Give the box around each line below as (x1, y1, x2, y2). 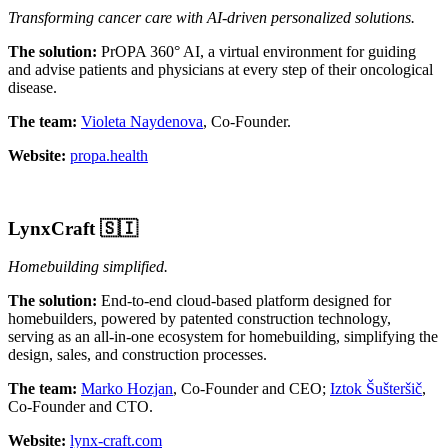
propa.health (70, 146, 148, 164)
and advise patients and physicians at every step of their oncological (8, 60, 433, 78)
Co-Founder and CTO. (8, 398, 153, 416)
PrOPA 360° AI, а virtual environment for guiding (97, 42, 416, 60)
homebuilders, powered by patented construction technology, (8, 310, 391, 328)
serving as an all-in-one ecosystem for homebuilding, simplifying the (8, 328, 438, 346)
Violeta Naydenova (81, 112, 203, 130)
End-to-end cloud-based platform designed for (97, 292, 391, 310)
